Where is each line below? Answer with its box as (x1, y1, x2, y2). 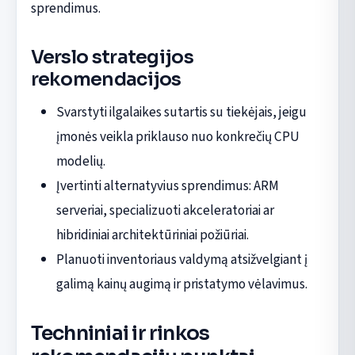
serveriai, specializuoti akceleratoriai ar (55, 200, 274, 220)
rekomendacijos (30, 67, 181, 92)
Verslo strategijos (30, 45, 193, 70)
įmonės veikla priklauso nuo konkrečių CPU (55, 126, 300, 147)
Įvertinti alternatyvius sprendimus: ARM (55, 175, 279, 196)
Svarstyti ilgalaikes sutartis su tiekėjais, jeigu (55, 101, 307, 122)
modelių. (55, 151, 105, 171)
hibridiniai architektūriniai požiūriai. (55, 224, 249, 245)
